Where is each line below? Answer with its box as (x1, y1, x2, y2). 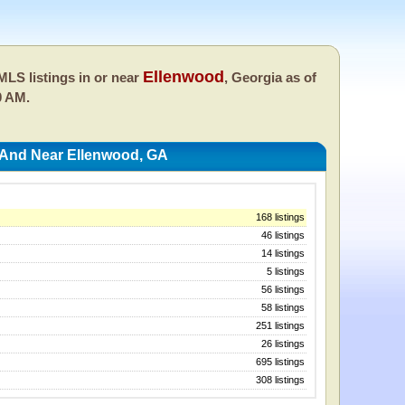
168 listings (256, 212, 305, 223)
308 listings (256, 374, 305, 386)
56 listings (261, 284, 305, 296)
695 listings (256, 356, 305, 368)
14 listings (261, 248, 305, 259)
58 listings (261, 302, 305, 314)
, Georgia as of (224, 70, 316, 85)
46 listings (261, 230, 305, 241)
